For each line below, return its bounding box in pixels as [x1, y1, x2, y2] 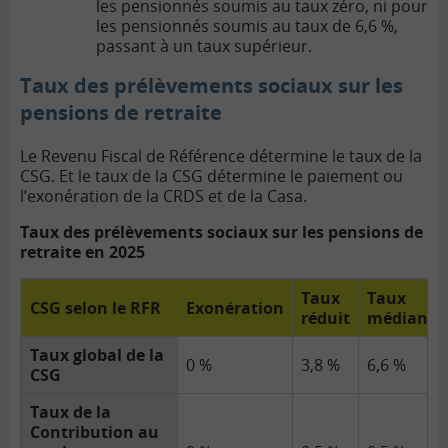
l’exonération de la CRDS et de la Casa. [20, 185, 307, 208]
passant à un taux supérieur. [96, 35, 312, 58]
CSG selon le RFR [30, 297, 161, 320]
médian [367, 307, 428, 330]
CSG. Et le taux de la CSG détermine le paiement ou [20, 165, 403, 188]
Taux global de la [30, 344, 164, 367]
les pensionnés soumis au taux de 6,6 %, [96, 15, 398, 38]
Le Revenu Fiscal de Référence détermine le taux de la [20, 145, 422, 168]
